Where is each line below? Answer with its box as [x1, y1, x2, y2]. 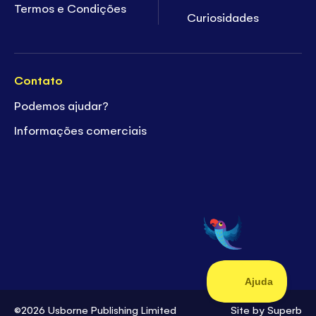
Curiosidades [187, 9, 260, 25]
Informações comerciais [14, 122, 147, 138]
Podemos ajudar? [14, 97, 112, 113]
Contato [14, 72, 63, 88]
